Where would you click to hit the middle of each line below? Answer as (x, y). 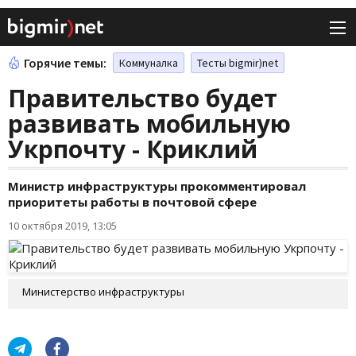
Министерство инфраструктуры (103, 292)
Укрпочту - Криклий (133, 149)
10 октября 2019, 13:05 (62, 226)
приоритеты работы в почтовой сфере (132, 202)
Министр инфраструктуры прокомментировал (157, 186)
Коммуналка (149, 63)
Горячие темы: (65, 63)
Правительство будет (143, 99)
